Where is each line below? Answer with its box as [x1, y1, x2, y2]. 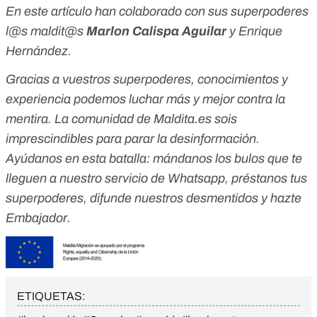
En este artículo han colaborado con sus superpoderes [6, 4, 309, 19]
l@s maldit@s [6, 24, 86, 39]
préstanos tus [229, 171, 307, 186]
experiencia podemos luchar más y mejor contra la [6, 92, 285, 107]
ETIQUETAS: [17, 290, 85, 303]
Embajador [6, 211, 67, 226]
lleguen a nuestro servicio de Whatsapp [6, 171, 225, 186]
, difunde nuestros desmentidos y [83, 191, 267, 206]
